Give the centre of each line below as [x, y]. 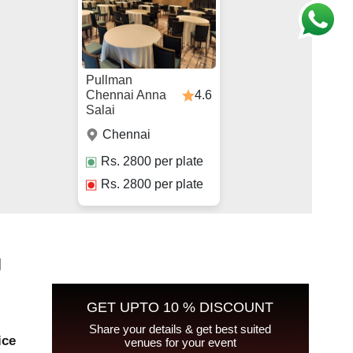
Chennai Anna [126, 95]
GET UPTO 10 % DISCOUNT [180, 308]
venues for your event [180, 343]
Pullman [110, 80]
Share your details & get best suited [180, 329]
